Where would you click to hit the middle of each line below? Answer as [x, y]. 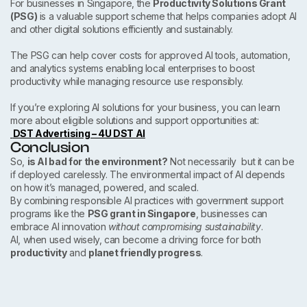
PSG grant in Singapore [142, 214]
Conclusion [50, 148]
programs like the [49, 214]
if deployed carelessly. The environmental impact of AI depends [148, 175]
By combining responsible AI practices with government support [147, 201]
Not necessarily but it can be [231, 162]
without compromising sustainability [185, 227]
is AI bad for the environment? [97, 162]
